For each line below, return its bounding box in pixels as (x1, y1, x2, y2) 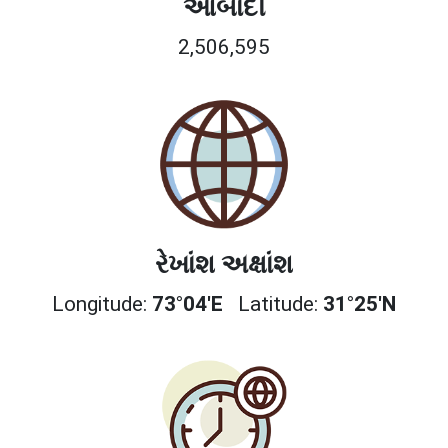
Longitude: (52, 291, 152, 316)
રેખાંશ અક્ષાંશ (155, 248, 293, 279)
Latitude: (228, 291, 323, 316)
